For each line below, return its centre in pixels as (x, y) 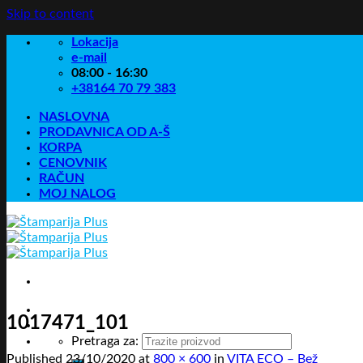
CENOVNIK (73, 163)
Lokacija (95, 42)
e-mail (89, 58)
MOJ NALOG (77, 194)
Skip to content (50, 14)
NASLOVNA (74, 117)
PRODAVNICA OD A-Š (105, 132)
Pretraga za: (105, 341)
